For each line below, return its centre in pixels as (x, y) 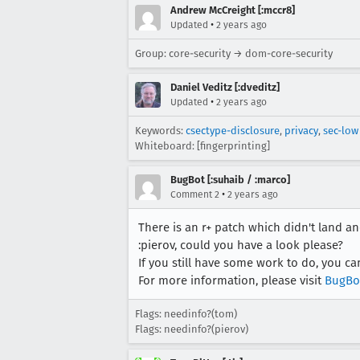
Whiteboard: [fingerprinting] (202, 145)
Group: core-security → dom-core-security (234, 53)
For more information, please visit (231, 280)
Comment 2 (195, 194)
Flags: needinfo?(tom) (186, 313)
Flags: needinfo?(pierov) (192, 329)
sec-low (341, 130)
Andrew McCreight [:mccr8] (233, 10)
